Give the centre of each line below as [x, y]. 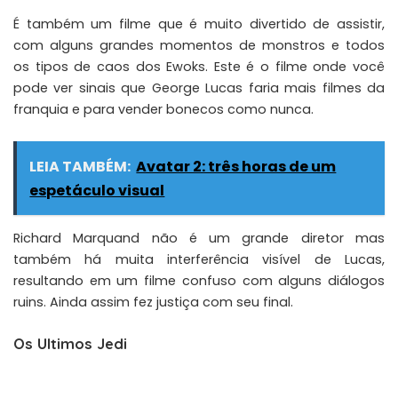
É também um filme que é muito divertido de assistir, [199, 24]
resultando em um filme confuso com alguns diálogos [199, 281]
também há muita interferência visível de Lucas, [199, 260]
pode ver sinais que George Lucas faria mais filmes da [199, 88]
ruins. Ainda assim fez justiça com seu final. [153, 302]
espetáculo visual [97, 190]
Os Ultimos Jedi [70, 344]
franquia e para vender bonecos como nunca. [163, 110]
